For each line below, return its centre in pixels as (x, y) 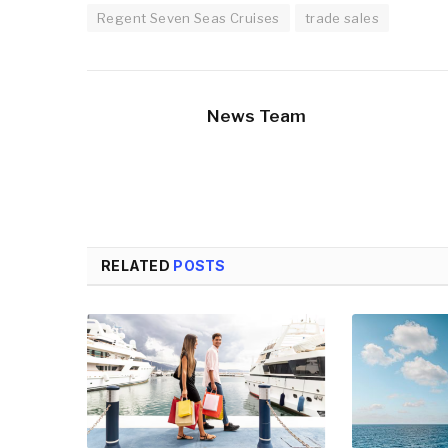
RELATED (137, 266)
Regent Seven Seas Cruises (188, 18)
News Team (256, 116)
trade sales (342, 18)
